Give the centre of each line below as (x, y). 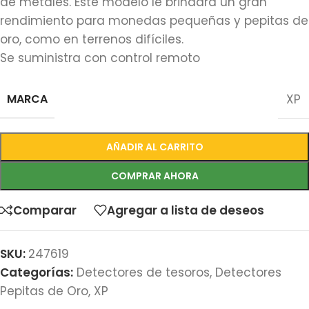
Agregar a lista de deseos (186, 210)
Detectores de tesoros (143, 272)
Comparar (45, 210)
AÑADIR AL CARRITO (154, 147)
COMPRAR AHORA (154, 176)
